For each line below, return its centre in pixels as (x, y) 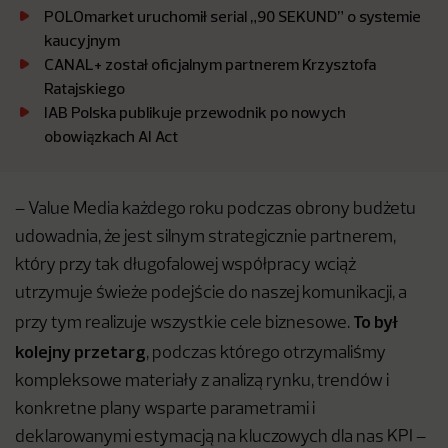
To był (375, 321)
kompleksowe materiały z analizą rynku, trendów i (202, 381)
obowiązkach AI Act (111, 136)
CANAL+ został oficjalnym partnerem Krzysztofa (210, 64)
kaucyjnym (82, 40)
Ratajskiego (84, 88)
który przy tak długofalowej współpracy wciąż (185, 265)
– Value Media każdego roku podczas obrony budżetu (215, 209)
